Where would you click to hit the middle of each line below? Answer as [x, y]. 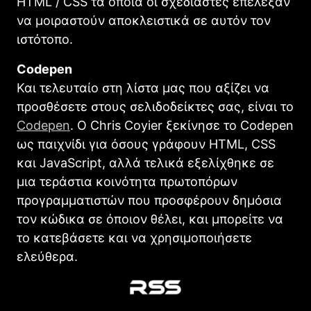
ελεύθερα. [47, 257]
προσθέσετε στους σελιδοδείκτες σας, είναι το [155, 107]
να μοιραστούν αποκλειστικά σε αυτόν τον [144, 21]
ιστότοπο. [45, 40]
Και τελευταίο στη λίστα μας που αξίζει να [143, 88]
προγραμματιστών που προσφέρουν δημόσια [149, 201]
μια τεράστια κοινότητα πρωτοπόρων [127, 182]
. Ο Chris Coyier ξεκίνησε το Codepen [182, 126]
